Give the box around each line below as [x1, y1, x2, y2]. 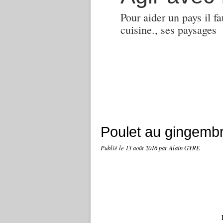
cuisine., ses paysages [120, 22, 217, 37]
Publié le [101, 144, 125, 152]
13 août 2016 [125, 144, 159, 152]
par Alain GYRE [159, 144, 200, 152]
